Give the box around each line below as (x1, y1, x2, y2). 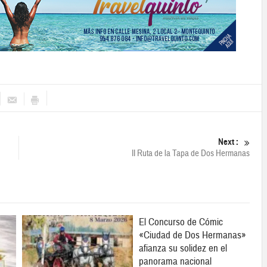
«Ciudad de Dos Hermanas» (139, 229, 246, 242)
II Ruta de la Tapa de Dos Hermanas (132, 148, 250, 160)
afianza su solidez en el (139, 242, 227, 255)
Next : (218, 136, 238, 148)
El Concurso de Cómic (139, 216, 223, 229)
